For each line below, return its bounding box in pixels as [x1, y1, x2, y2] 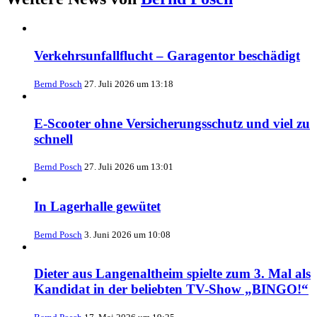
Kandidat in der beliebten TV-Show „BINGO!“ [34, 282, 309, 297]
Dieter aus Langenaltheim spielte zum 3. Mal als [34, 266, 311, 282]
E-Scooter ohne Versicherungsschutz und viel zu [34, 115, 310, 131]
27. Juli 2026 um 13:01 [84, 161, 173, 173]
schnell [34, 131, 73, 146]
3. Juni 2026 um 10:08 [84, 229, 171, 240]
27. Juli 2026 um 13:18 [84, 78, 173, 89]
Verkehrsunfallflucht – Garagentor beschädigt [34, 48, 300, 64]
